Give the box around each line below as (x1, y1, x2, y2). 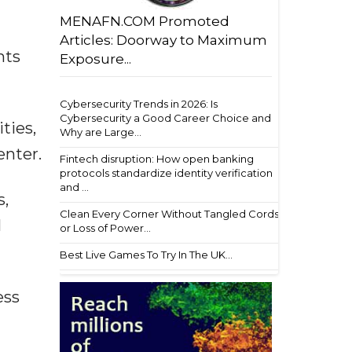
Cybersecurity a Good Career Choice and (60, 112, 271, 124)
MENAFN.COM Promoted (60, 13, 229, 29)
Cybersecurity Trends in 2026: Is (60, 97, 218, 110)
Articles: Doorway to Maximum (60, 32, 267, 48)
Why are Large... (60, 126, 141, 138)
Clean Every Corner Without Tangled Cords (60, 207, 279, 220)
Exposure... (60, 51, 131, 67)
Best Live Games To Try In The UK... (60, 248, 233, 261)
